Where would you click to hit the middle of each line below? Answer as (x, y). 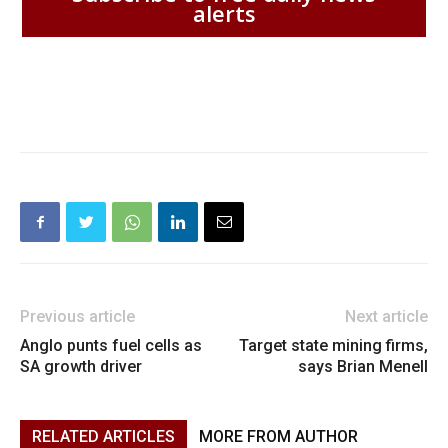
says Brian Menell (363, 367)
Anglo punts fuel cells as (111, 346)
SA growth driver (81, 367)
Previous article (77, 317)
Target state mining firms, (333, 346)
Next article (386, 317)
